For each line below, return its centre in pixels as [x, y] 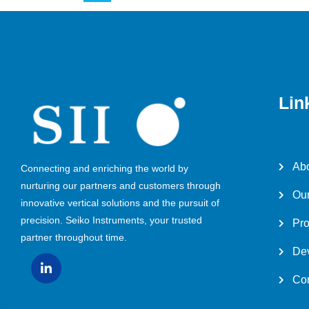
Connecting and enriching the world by [104, 168]
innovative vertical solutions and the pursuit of [120, 202]
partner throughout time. [74, 237]
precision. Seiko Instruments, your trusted [111, 220]
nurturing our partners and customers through [121, 185]
